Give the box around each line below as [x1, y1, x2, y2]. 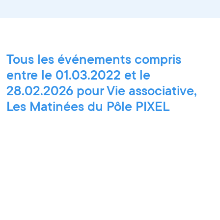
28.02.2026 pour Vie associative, [6, 82, 197, 99]
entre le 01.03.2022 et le [6, 66, 151, 83]
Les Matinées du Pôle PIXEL [6, 97, 170, 114]
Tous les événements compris [6, 50, 182, 67]
